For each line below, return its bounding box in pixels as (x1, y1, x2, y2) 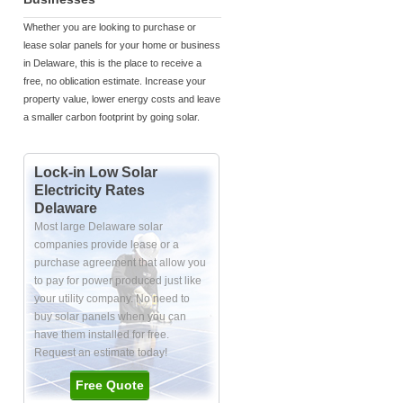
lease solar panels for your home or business (23, 40, 220, 50)
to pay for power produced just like (34, 274, 201, 287)
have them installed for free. (34, 328, 169, 341)
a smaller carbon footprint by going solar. (23, 112, 200, 122)
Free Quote (76, 378, 144, 392)
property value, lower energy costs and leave (23, 94, 220, 104)
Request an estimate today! (34, 346, 167, 359)
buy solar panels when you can (34, 310, 186, 323)
